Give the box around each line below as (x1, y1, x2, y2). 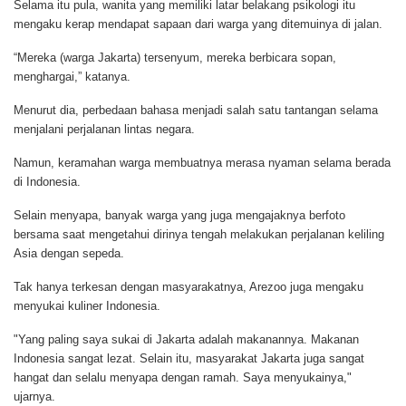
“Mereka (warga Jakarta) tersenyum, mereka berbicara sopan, (14, 50, 336, 64)
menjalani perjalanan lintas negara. (14, 121, 195, 136)
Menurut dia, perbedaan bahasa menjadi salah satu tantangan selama (14, 102, 378, 117)
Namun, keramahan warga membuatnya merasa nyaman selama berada (14, 155, 391, 169)
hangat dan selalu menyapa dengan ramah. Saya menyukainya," (14, 370, 352, 384)
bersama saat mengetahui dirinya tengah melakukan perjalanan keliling (14, 227, 384, 241)
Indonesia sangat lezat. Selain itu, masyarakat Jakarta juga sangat (14, 351, 364, 365)
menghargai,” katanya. (14, 69, 130, 83)
